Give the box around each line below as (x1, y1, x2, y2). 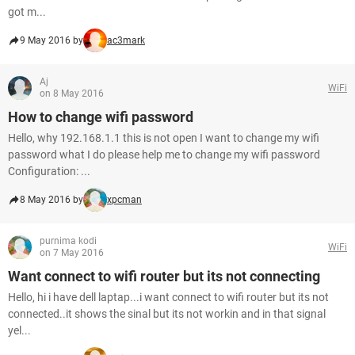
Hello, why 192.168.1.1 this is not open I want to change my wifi (8, 132, 319, 144)
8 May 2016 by (20, 194, 83, 205)
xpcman (107, 194, 142, 205)
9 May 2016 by (20, 35, 83, 46)
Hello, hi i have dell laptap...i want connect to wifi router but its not (8, 291, 329, 303)
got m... (8, 6, 46, 18)
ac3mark (107, 35, 145, 46)
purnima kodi (40, 235, 97, 246)
